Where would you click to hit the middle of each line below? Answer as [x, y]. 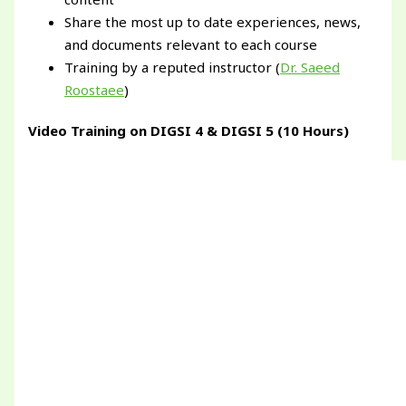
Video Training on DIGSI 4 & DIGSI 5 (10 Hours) [189, 131]
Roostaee [95, 90]
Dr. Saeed [310, 68]
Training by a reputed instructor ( [173, 68]
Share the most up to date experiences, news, [213, 22]
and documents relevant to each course [191, 45]
